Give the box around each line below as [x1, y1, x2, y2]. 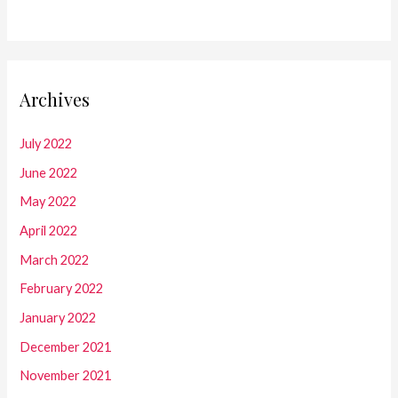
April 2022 [20, 223, 78, 239]
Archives [20, 87, 91, 112]
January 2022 [20, 309, 97, 325]
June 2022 [20, 164, 78, 180]
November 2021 [20, 368, 112, 384]
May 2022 [20, 194, 77, 210]
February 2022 [20, 281, 104, 297]
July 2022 [20, 136, 73, 152]
